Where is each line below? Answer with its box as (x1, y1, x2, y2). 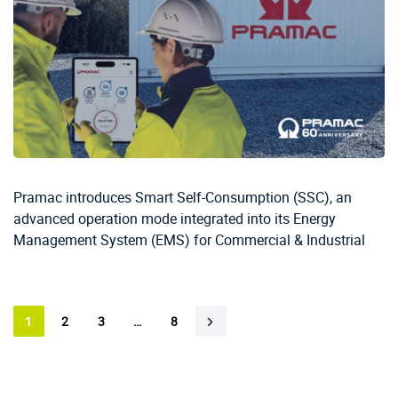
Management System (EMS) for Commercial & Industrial (13, 230, 365, 251)
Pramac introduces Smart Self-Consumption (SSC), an (13, 187, 352, 208)
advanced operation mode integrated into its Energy (13, 209, 336, 229)
